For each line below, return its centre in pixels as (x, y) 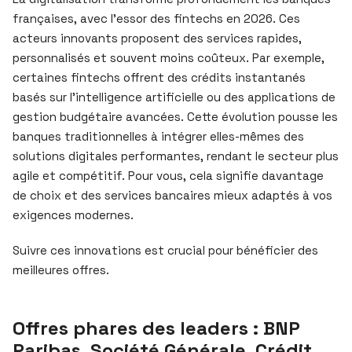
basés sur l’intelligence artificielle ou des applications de (174, 97)
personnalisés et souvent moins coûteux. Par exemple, (169, 57)
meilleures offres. (61, 269)
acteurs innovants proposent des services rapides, (157, 38)
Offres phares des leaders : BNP (156, 328)
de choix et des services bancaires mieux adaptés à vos (172, 195)
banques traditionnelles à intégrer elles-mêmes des (158, 136)
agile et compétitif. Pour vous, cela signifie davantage (168, 175)
